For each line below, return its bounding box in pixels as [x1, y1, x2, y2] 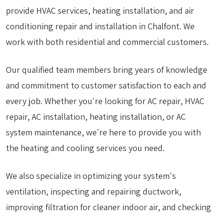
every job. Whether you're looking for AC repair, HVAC [6, 95, 204, 107]
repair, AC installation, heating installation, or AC [6, 111, 186, 123]
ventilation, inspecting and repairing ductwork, [6, 186, 181, 197]
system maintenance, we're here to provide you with [6, 127, 201, 138]
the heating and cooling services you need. [6, 142, 165, 154]
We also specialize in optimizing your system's [6, 170, 176, 182]
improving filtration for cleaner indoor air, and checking [6, 201, 211, 213]
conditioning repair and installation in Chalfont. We [6, 21, 195, 32]
